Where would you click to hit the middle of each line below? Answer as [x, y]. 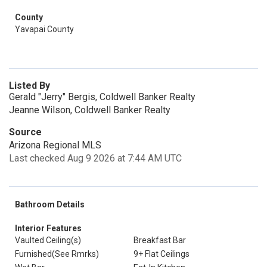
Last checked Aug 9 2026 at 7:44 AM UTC [95, 158]
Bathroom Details [50, 204]
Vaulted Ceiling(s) [48, 240]
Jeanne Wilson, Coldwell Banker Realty [90, 110]
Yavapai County [44, 29]
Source [25, 132]
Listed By [30, 86]
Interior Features [48, 228]
